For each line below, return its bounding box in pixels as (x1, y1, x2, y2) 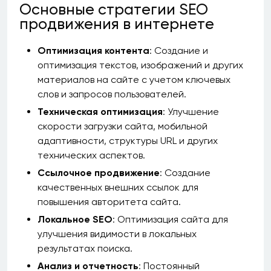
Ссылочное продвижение (38, 167, 160, 178)
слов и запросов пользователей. (38, 88, 186, 100)
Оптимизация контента (38, 45, 149, 56)
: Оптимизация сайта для (113, 214, 228, 225)
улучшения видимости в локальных (38, 228, 197, 240)
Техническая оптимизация (38, 106, 163, 117)
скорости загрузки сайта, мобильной (38, 120, 207, 132)
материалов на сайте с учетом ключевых (38, 74, 230, 85)
